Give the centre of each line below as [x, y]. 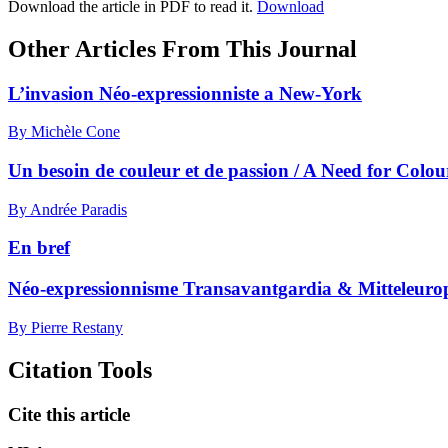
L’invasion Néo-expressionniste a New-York [185, 93]
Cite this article [69, 414]
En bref [39, 248]
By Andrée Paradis [67, 209]
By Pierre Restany [65, 327]
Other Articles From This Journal [182, 48]
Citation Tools [80, 369]
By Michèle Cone [64, 132]
